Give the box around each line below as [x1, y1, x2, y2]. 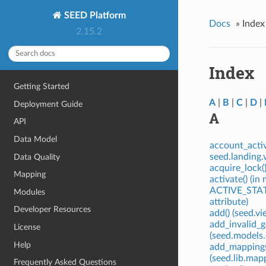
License [14, 223, 41, 232]
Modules [14, 187, 46, 197]
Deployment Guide [14, 99, 83, 109]
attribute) [209, 197, 248, 207]
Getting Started [14, 82, 70, 91]
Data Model [14, 134, 58, 144]
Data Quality [14, 152, 61, 161]
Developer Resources [14, 205, 91, 214]
